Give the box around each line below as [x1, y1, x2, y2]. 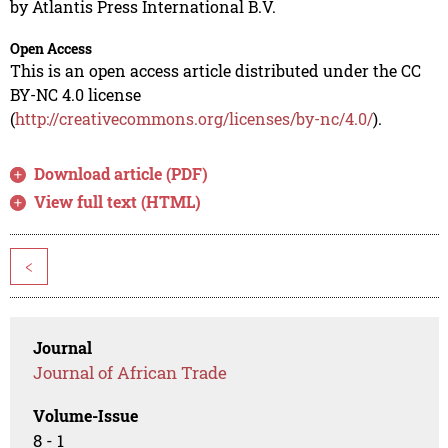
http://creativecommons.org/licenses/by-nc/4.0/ [14, 108, 373, 130]
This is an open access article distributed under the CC [9, 60, 421, 82]
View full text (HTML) [34, 191, 202, 213]
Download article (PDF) [34, 163, 209, 185]
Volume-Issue [33, 405, 139, 427]
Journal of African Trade [33, 361, 228, 385]
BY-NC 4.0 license [9, 84, 141, 106]
